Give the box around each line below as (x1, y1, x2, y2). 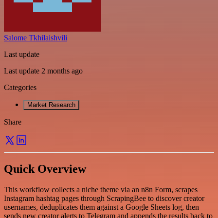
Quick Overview (4, 162, 86, 175)
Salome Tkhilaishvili (4, 33, 67, 42)
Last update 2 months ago (4, 66, 83, 75)
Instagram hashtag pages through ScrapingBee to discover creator (4, 194, 204, 202)
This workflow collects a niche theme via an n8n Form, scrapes (4, 185, 198, 194)
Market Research (27, 101, 75, 109)
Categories (4, 83, 36, 91)
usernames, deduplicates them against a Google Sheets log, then (4, 202, 199, 211)
